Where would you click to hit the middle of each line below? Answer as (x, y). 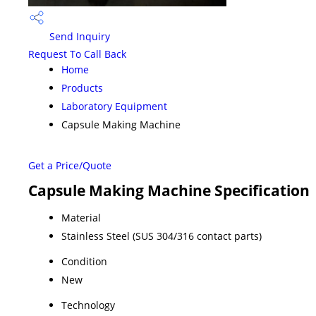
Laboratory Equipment (114, 106)
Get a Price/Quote (70, 165)
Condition (84, 261)
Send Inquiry (78, 37)
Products (82, 87)
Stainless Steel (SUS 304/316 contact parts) (162, 236)
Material (81, 217)
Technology (88, 305)
